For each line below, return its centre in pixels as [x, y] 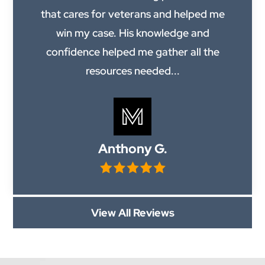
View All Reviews [132, 212]
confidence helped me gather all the [132, 51]
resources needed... [132, 70]
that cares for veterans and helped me [132, 14]
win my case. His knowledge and [132, 33]
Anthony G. [132, 148]
